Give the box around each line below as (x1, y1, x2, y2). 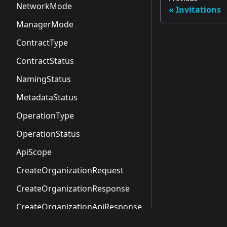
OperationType (16, 110, 74, 121)
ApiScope (16, 146, 52, 158)
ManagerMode (16, 19, 73, 30)
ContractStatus (16, 55, 74, 66)
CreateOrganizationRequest (16, 165, 124, 176)
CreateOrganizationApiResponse (16, 201, 142, 212)
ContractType (16, 37, 68, 48)
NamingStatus (16, 73, 71, 85)
